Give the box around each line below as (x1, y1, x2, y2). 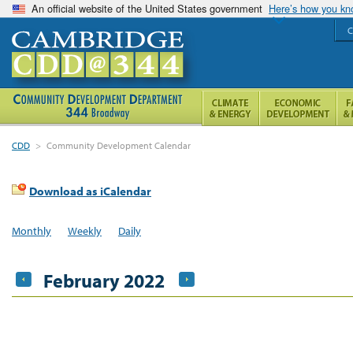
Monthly (12, 223, 51, 238)
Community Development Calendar (46, 139, 191, 151)
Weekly (67, 223, 102, 238)
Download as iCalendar (29, 184, 151, 199)
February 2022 (43, 268, 165, 292)
